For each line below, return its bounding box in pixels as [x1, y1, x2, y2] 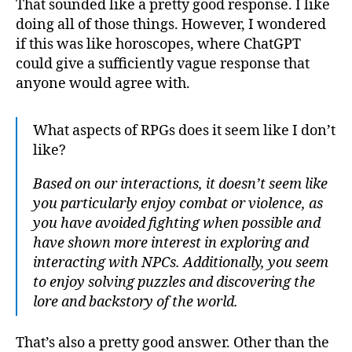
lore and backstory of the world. [33, 292, 238, 311]
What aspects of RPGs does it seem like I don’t [33, 121, 335, 140]
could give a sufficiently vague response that [16, 54, 310, 73]
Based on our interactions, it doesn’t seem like [33, 174, 328, 193]
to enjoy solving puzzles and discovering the [33, 273, 315, 291]
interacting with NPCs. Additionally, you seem [33, 253, 328, 272]
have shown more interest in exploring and [33, 233, 309, 252]
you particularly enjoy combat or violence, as [33, 194, 323, 213]
